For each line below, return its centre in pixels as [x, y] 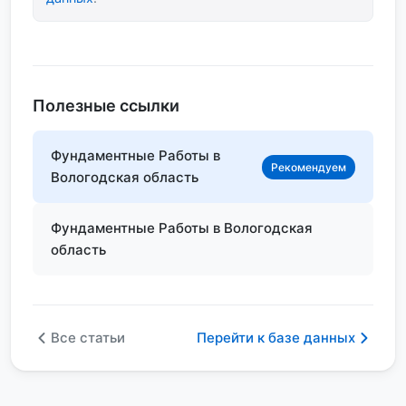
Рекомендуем [309, 167]
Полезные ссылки [106, 106]
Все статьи [88, 338]
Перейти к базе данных [276, 338]
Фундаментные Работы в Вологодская [182, 228]
